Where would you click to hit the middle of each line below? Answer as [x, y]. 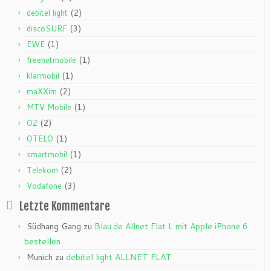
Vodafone [44, 185]
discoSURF [47, 28]
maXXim [42, 91]
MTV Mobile [49, 107]
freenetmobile [51, 60]
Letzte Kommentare [65, 206]
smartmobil [47, 154]
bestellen [42, 241]
